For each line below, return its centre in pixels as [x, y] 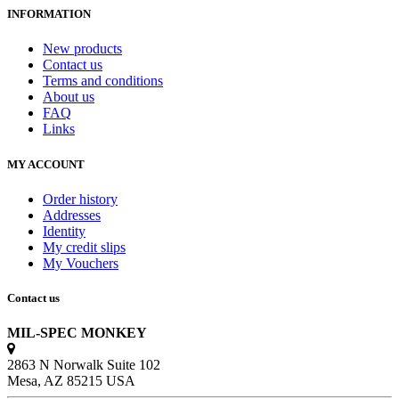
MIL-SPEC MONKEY [77, 333]
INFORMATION [49, 14]
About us [69, 97]
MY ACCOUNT [46, 164]
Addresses [72, 215]
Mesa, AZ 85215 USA [71, 381]
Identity [64, 231]
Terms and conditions [103, 81]
